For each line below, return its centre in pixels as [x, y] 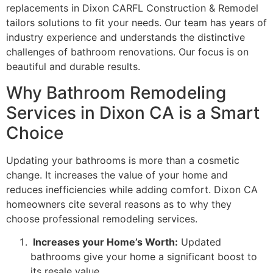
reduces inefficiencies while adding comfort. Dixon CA [132, 189]
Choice [35, 133]
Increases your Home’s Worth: [104, 242]
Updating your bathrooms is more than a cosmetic [123, 160]
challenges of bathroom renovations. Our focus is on [127, 52]
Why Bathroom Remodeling [116, 92]
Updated [200, 242]
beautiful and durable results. [73, 67]
